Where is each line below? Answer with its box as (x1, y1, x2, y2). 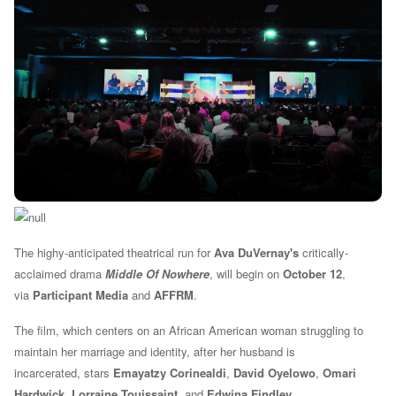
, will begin (209, 265, 263, 283)
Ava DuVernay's (214, 244, 299, 262)
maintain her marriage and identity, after (14, 343, 217, 361)
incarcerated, (14, 364, 84, 382)
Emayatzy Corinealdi (113, 364, 226, 382)
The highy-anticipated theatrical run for (14, 244, 214, 262)
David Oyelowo (233, 364, 316, 382)
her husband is (217, 343, 295, 361)
